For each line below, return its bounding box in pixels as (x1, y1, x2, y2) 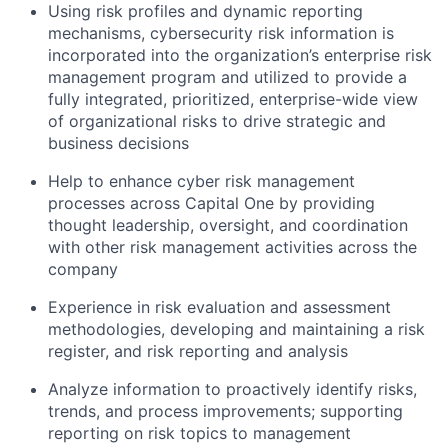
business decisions (48, 133, 189, 153)
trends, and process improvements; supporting (48, 401, 403, 421)
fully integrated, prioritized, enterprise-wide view (48, 89, 418, 109)
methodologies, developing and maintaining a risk (48, 319, 425, 339)
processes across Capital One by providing (48, 193, 375, 213)
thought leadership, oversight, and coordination (48, 215, 408, 235)
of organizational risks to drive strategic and (48, 111, 386, 131)
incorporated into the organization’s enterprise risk (48, 45, 432, 65)
